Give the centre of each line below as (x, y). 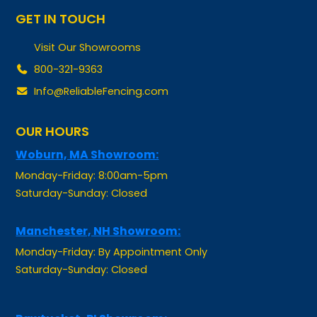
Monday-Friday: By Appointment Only (112, 230)
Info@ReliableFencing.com (101, 70)
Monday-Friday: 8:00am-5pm (92, 153)
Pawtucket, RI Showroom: (92, 296)
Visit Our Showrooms (87, 26)
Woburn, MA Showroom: (87, 132)
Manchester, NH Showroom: (98, 209)
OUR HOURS (53, 110)
